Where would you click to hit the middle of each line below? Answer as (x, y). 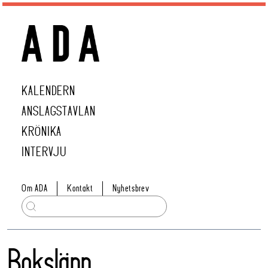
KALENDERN (49, 91)
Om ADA (35, 188)
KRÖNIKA (42, 132)
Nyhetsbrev (131, 188)
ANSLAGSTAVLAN (59, 112)
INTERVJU (44, 152)
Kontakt (80, 188)
